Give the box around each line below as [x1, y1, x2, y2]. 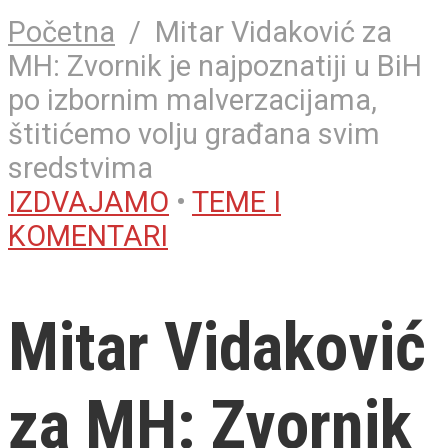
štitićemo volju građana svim [8, 116, 380, 151]
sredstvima [8, 150, 153, 185]
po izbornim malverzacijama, [8, 82, 377, 117]
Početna [8, 14, 115, 49]
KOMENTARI [8, 218, 168, 253]
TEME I [192, 184, 281, 219]
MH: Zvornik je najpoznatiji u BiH [8, 48, 422, 83]
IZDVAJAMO [8, 184, 169, 219]
